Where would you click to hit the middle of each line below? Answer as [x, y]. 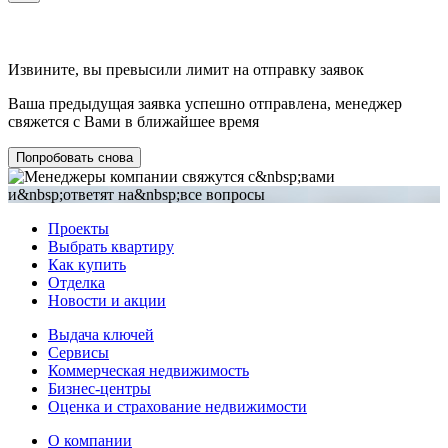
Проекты [78, 228]
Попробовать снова [74, 157]
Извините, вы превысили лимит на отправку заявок [186, 69]
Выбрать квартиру [111, 246]
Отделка [76, 282]
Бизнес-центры [99, 388]
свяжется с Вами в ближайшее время [133, 121]
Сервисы [78, 352]
